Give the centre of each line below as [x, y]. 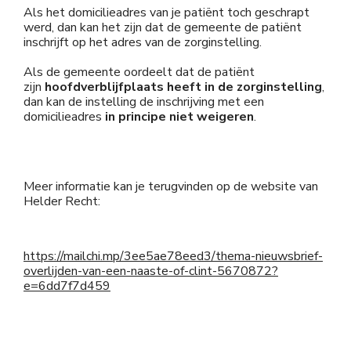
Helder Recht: [62, 201]
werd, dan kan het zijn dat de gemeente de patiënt [163, 27]
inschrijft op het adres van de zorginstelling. [143, 42]
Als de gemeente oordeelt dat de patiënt [139, 72]
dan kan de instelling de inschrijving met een [144, 102]
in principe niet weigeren [179, 117]
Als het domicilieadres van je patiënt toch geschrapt [166, 13]
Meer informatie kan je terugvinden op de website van [171, 186]
